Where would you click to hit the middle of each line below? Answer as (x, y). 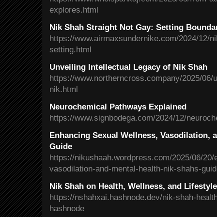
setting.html (70, 49)
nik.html (64, 89)
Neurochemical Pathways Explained (118, 107)
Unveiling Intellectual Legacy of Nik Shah (128, 67)
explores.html (74, 10)
